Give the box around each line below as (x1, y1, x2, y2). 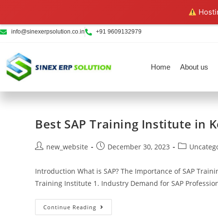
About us (180, 63, 209, 71)
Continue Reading (43, 203, 96, 211)
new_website (46, 142, 88, 151)
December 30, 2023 (108, 142, 170, 151)
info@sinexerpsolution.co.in (11, 28, 85, 35)
